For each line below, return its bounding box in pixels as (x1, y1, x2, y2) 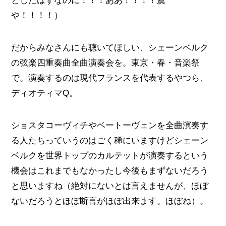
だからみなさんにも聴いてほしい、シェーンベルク (11, 43, 209, 53)
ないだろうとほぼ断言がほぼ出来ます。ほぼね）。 (11, 196, 209, 206)
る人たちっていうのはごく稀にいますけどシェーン (11, 136, 209, 146)
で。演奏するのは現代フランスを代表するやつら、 (11, 73, 209, 83)
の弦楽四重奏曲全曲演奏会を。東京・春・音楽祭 (11, 58, 200, 68)
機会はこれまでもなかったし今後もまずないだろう (11, 166, 209, 176)
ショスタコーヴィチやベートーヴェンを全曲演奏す (11, 121, 209, 131)
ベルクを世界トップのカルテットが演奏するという (11, 151, 209, 161)
